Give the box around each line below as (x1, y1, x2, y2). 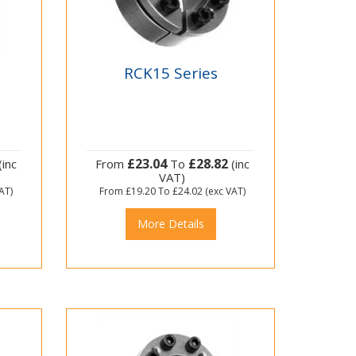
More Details (137, 216, 204, 232)
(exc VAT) (202, 184, 246, 199)
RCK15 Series (123, 62, 218, 83)
